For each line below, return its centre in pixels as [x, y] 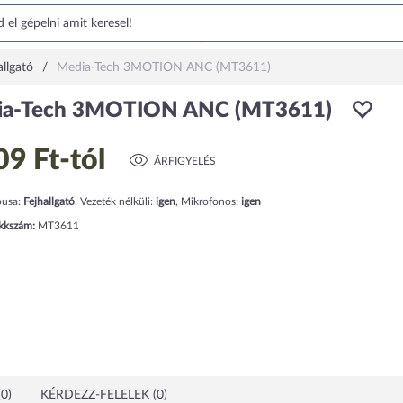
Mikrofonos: [210, 201]
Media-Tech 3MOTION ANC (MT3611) [164, 67]
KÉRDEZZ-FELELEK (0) [104, 395]
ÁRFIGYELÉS [184, 161]
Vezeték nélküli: [117, 201]
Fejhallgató [49, 201]
